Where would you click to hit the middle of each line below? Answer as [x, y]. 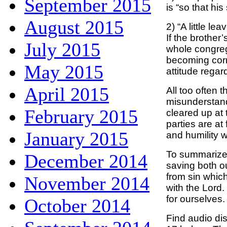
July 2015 [62, 49]
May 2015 [64, 72]
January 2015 [76, 139]
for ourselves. [196, 199]
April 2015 [67, 94]
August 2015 [74, 27]
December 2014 [86, 161]
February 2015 [81, 116]
